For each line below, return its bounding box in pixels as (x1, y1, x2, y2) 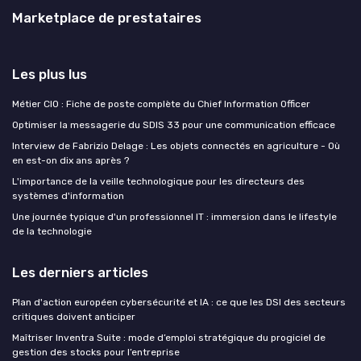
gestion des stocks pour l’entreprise (12, 346, 180, 358)
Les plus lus (12, 66, 87, 82)
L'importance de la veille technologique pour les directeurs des (12, 176, 305, 187)
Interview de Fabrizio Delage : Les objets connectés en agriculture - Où (12, 140, 340, 151)
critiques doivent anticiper (12, 311, 135, 322)
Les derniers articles (12, 264, 148, 280)
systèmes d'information (12, 190, 124, 201)
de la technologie (12, 226, 92, 237)
